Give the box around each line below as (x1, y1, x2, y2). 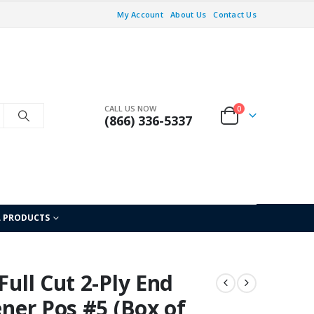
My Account (117, 9, 164, 20)
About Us (170, 9, 207, 20)
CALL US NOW (104, 103, 156, 114)
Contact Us (213, 9, 257, 20)
